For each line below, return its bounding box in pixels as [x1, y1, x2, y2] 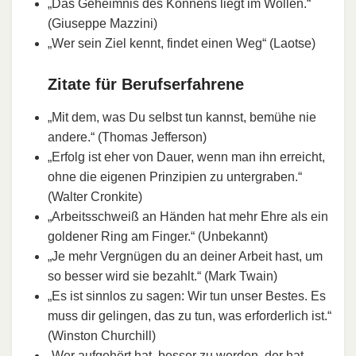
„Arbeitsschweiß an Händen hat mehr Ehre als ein [48, 209, 328, 223]
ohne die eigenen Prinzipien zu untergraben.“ [48, 169, 302, 184]
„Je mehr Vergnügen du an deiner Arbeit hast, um [48, 249, 323, 263]
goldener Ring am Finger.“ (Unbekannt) [48, 229, 268, 243]
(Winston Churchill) [48, 328, 156, 342]
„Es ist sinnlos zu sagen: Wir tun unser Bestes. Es [48, 288, 326, 303]
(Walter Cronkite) [48, 189, 142, 203]
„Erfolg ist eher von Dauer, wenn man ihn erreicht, [48, 149, 325, 164]
